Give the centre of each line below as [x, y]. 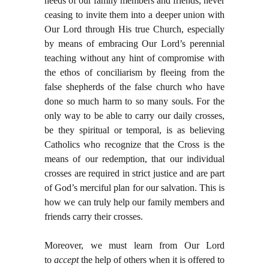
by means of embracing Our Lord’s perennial [134, 44]
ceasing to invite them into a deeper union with [134, 15]
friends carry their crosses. [94, 217]
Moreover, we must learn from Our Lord [134, 246]
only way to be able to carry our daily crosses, [134, 116]
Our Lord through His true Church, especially [134, 29]
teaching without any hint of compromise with [134, 58]
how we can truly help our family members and [134, 202]
